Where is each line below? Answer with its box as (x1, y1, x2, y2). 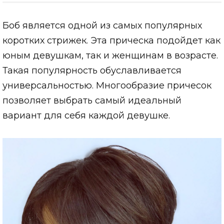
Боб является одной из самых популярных (2, 19, 202, 31)
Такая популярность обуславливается (2, 64, 181, 76)
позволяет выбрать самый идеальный (2, 94, 181, 106)
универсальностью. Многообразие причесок (2, 79, 211, 91)
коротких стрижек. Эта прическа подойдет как (2, 34, 220, 46)
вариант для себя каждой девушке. (2, 109, 170, 121)
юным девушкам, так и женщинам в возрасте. (2, 49, 218, 61)
